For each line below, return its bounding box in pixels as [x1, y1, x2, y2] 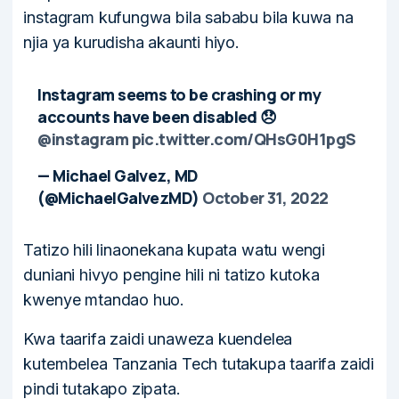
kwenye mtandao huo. [23, 290, 185, 310]
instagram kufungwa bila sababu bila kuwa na [23, 8, 354, 28]
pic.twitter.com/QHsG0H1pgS [131, 128, 356, 151]
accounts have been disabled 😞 [37, 106, 277, 128]
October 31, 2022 [202, 187, 329, 209]
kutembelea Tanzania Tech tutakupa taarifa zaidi [23, 354, 375, 374]
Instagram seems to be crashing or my [37, 84, 322, 106]
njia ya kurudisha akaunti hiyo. [23, 33, 240, 53]
